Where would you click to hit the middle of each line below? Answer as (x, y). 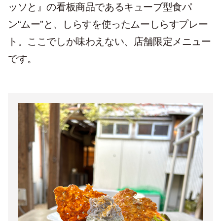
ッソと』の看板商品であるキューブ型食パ (100, 7)
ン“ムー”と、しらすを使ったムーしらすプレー (108, 24)
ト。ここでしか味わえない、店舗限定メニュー (110, 41)
